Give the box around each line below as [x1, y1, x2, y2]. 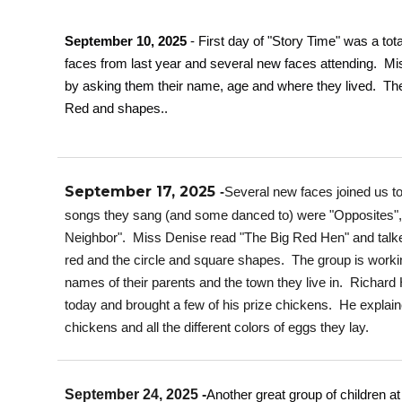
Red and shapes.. [64, 100, 168, 116]
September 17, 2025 [64, 183, 220, 200]
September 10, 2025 [64, 33, 187, 48]
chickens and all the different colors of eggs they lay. [64, 320, 372, 335]
